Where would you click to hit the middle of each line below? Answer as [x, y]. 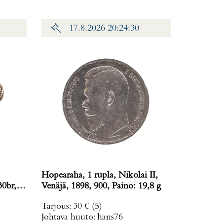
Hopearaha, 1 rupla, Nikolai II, [99, 176]
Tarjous [55, 207]
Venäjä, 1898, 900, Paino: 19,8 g [136, 186]
